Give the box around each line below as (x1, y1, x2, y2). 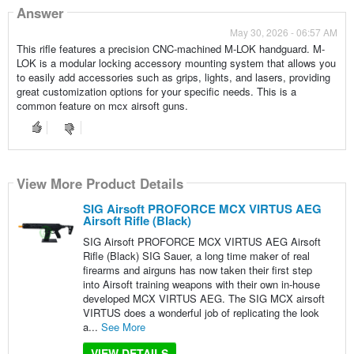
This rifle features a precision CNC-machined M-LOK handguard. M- (16, 41, 325, 57)
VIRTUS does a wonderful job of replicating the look (82, 305, 319, 321)
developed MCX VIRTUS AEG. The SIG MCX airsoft (82, 291, 325, 307)
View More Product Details (16, 173, 183, 193)
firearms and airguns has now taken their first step (82, 262, 312, 278)
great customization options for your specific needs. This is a (16, 84, 296, 100)
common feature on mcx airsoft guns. (16, 98, 188, 114)
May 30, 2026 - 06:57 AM (230, 25, 338, 40)
